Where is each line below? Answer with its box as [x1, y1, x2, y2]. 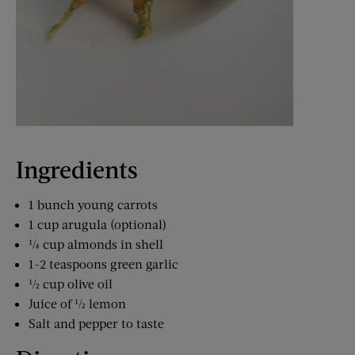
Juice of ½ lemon [29, 296, 126, 311]
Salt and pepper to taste [29, 315, 164, 331]
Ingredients [16, 155, 138, 184]
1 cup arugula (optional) [29, 216, 166, 232]
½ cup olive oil [29, 276, 113, 292]
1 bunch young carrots [29, 197, 158, 212]
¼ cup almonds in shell [29, 236, 163, 252]
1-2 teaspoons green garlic [29, 256, 178, 272]
